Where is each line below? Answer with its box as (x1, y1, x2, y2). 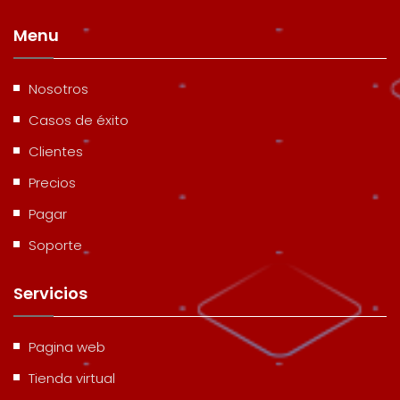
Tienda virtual (29, 368, 115, 387)
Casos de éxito (29, 110, 129, 129)
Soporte (29, 235, 82, 254)
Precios (29, 172, 76, 192)
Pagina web (29, 337, 105, 356)
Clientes (29, 141, 83, 161)
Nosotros (29, 79, 88, 98)
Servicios (13, 281, 87, 304)
